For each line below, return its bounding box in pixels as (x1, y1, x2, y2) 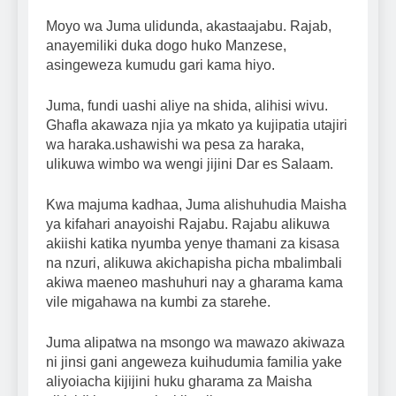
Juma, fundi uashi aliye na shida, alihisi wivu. (46, 98, 328, 114)
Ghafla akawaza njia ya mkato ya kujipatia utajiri (46, 118, 347, 133)
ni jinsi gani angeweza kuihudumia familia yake (46, 354, 342, 370)
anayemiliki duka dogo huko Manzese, (46, 38, 286, 54)
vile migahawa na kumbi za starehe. (46, 294, 270, 310)
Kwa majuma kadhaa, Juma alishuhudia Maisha (46, 197, 346, 213)
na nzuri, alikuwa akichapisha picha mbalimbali (46, 255, 342, 271)
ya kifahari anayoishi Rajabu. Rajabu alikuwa (46, 217, 330, 232)
